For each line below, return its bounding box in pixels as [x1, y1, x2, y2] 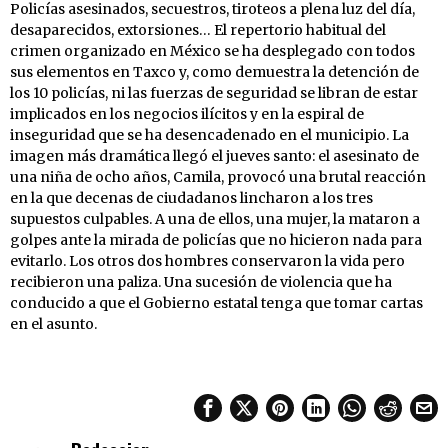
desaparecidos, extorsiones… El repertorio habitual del [10, 20, 386, 39]
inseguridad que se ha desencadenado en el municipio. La [10, 125, 409, 144]
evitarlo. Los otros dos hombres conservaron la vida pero [10, 251, 405, 270]
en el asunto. [10, 314, 97, 333]
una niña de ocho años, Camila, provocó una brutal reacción [10, 167, 426, 186]
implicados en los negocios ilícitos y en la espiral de [10, 104, 364, 123]
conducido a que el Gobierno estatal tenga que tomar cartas [10, 293, 423, 312]
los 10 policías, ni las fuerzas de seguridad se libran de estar [10, 83, 418, 102]
